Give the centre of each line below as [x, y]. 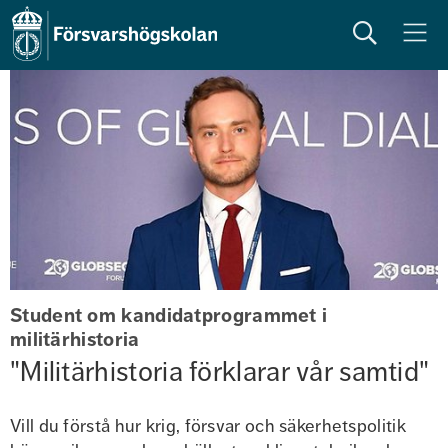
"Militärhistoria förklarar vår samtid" [220, 372]
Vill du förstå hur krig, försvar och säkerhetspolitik [208, 426]
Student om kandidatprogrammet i [169, 316]
